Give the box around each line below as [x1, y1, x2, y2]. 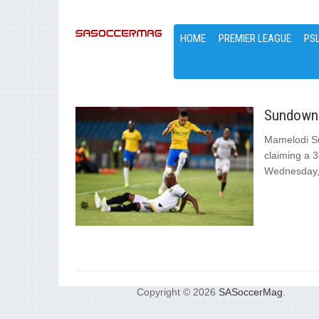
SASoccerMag [218, 286, 283, 298]
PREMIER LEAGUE [219, 32, 292, 45]
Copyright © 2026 [136, 286, 219, 298]
